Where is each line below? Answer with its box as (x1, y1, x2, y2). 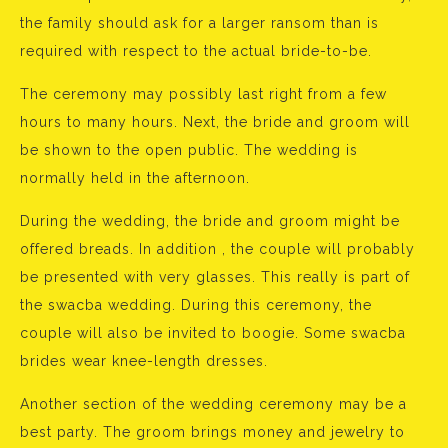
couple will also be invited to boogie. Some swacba (20, 325, 406, 342)
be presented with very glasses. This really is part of (20, 269, 410, 286)
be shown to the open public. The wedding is (20, 142, 358, 159)
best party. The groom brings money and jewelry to (20, 424, 405, 441)
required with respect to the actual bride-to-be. (20, 43, 372, 60)
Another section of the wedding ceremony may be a (20, 396, 407, 413)
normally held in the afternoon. (20, 170, 250, 187)
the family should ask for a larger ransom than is (20, 15, 379, 32)
